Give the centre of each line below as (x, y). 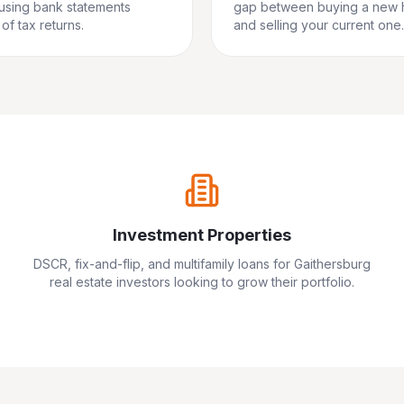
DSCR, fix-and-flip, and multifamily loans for (164, 264)
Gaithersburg (332, 264)
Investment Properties (202, 235)
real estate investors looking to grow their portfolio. (202, 282)
